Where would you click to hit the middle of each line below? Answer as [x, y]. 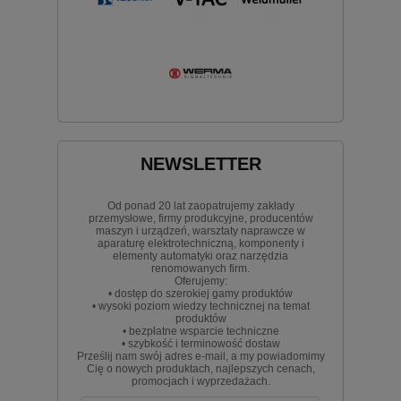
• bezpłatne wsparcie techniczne [200, 332]
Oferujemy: [200, 282]
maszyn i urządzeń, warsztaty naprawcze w [200, 231]
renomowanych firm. [200, 269]
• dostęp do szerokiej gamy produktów [200, 294]
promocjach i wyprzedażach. [200, 382]
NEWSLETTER [200, 164]
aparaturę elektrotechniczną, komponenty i [200, 244]
